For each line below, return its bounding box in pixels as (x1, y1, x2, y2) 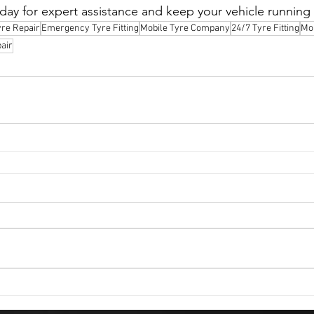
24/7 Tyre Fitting (231, 22, 299, 35)
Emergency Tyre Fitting (41, 22, 139, 35)
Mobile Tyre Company (140, 22, 230, 35)
